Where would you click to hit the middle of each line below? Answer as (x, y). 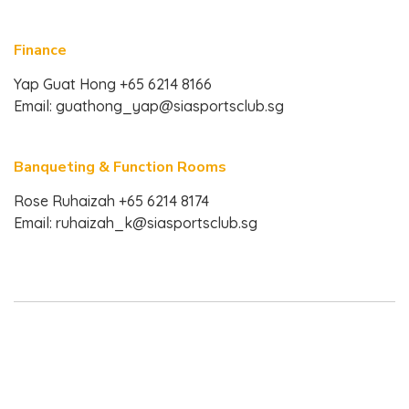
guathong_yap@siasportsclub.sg (170, 106)
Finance (40, 50)
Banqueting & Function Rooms (120, 167)
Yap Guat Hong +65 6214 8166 (113, 84)
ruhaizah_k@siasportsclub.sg (157, 223)
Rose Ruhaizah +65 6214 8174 (111, 201)
